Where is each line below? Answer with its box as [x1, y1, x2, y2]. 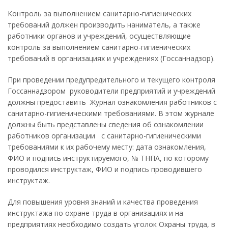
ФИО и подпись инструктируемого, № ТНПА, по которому [8, 153, 209, 163]
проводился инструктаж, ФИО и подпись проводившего [8, 164, 202, 174]
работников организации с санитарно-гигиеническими [8, 131, 201, 140]
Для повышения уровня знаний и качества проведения [8, 197, 198, 207]
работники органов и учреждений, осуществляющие [8, 31, 191, 41]
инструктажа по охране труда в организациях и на [8, 208, 183, 218]
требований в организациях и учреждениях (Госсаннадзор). [8, 53, 217, 63]
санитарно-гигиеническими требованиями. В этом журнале [8, 108, 214, 118]
